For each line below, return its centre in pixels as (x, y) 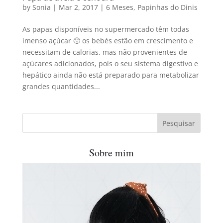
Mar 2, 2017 (78, 7)
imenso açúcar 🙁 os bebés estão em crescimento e (108, 41)
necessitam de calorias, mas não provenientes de (105, 52)
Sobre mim (111, 153)
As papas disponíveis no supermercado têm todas (106, 29)
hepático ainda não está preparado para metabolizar (111, 75)
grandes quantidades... (61, 87)
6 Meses (119, 7)
